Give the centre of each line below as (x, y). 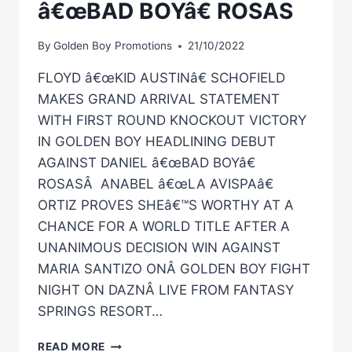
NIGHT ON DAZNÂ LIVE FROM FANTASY (166, 290)
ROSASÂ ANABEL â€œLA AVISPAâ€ (156, 184)
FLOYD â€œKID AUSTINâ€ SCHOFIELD (161, 78)
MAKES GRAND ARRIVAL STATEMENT (159, 99)
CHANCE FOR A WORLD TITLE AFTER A (164, 227)
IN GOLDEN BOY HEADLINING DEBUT (157, 142)
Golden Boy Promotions (113, 46)
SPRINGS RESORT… (100, 312)
